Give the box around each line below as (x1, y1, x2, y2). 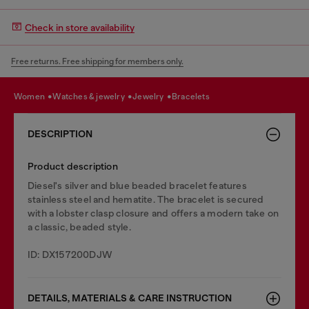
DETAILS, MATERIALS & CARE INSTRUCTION (28, 292, 232, 304)
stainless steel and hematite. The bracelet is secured (28, 194, 264, 205)
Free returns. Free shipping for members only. (11, 57, 183, 66)
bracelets (177, 91, 210, 101)
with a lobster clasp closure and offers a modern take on (28, 208, 279, 219)
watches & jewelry (61, 91, 127, 101)
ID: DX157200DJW (28, 249, 112, 260)
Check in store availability (25, 21, 134, 33)
